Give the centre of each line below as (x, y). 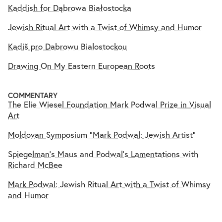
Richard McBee (35, 165)
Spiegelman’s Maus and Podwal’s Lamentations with (103, 154)
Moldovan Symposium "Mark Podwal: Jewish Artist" (102, 135)
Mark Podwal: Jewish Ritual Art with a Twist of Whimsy (109, 184)
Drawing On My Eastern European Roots (82, 66)
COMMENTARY (33, 95)
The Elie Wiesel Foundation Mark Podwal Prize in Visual (110, 104)
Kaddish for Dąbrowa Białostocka (70, 8)
